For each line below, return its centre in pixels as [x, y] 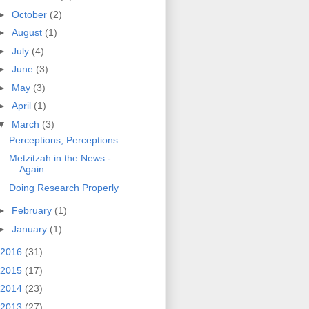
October [30, 14]
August [28, 33]
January [30, 229]
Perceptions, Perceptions [63, 140]
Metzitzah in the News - [60, 158]
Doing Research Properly [63, 187]
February [33, 211]
